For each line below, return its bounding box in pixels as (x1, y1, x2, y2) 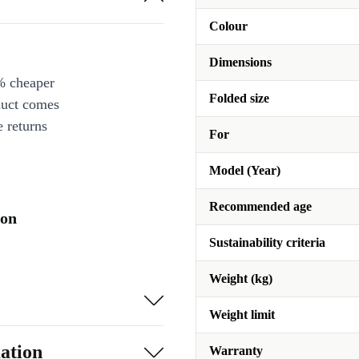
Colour (209, 19, 248, 34)
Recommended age (209, 200, 312, 214)
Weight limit (209, 308, 275, 322)
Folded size (209, 91, 269, 106)
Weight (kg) (209, 272, 272, 286)
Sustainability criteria (209, 236, 325, 250)
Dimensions (209, 55, 272, 70)
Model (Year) (209, 163, 280, 178)
